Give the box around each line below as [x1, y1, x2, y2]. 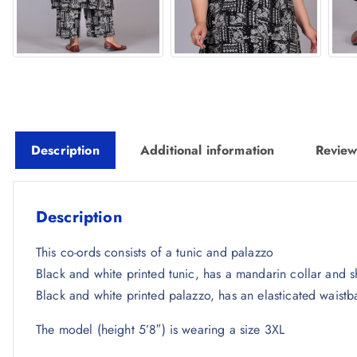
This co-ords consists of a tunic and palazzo [36, 243, 274, 262]
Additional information [139, 141, 275, 160]
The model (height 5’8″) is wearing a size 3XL [36, 320, 285, 339]
